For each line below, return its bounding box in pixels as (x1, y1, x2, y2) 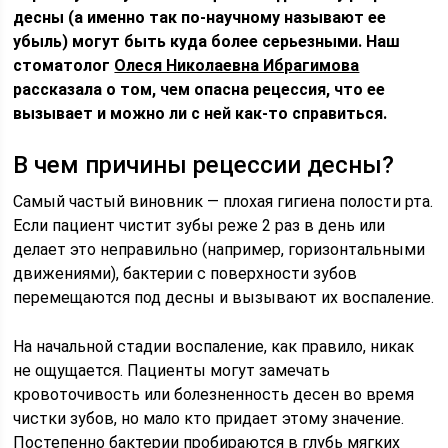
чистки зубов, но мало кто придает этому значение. (13, 409, 405, 428)
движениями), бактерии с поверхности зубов (13, 264, 358, 283)
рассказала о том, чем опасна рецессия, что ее (13, 80, 386, 99)
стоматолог (13, 56, 111, 75)
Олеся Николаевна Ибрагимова (114, 56, 360, 75)
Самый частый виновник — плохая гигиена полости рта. (13, 192, 434, 211)
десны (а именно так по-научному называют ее (13, 8, 387, 27)
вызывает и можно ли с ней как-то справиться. (13, 104, 388, 123)
